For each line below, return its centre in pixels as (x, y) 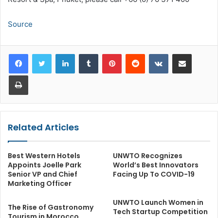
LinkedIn (87, 54)
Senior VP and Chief (43, 174)
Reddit (154, 54)
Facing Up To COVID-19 (154, 174)
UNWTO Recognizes (148, 156)
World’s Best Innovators (156, 165)
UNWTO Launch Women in (158, 202)
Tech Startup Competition (160, 212)
